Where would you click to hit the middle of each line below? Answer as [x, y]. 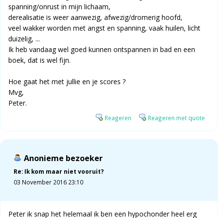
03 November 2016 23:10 [48, 182]
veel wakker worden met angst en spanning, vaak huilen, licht [104, 28]
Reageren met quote [176, 118]
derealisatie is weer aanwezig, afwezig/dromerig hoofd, [95, 18]
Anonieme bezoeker [63, 158]
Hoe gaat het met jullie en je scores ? [67, 82]
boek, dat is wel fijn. [39, 60]
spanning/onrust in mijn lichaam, [59, 7]
